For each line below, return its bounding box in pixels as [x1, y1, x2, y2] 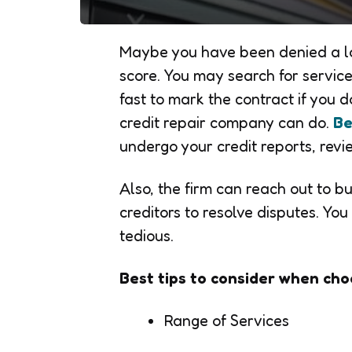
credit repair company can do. [119, 112, 333, 132]
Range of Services [163, 310, 289, 330]
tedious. [119, 225, 174, 245]
